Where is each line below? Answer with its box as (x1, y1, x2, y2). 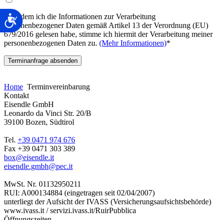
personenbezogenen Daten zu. (4, 39, 99, 48)
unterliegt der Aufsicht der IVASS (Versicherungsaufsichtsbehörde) (4, 197, 211, 206)
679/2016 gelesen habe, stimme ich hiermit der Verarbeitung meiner (4, 30, 213, 39)
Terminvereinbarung (27, 82, 90, 91)
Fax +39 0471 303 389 (4, 144, 75, 153)
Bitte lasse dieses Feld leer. (3, 73, 85, 82)
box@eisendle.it (4, 153, 54, 162)
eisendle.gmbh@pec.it (4, 162, 73, 171)
